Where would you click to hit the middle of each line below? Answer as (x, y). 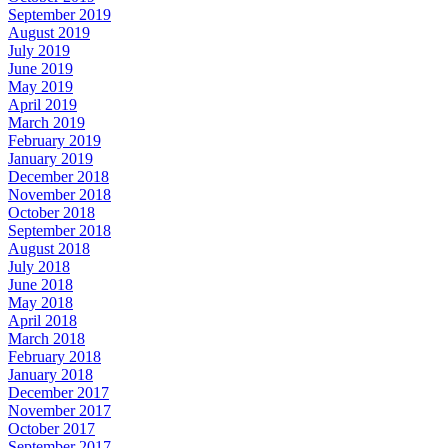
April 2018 (42, 320)
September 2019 (59, 14)
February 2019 (54, 140)
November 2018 (59, 194)
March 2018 (46, 338)
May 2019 (40, 86)
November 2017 (59, 410)
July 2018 (39, 266)
